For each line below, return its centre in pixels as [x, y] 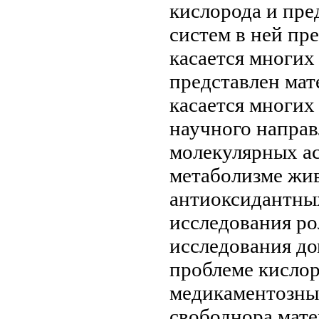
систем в [210, 34]
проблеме [211, 269]
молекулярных [236, 151]
